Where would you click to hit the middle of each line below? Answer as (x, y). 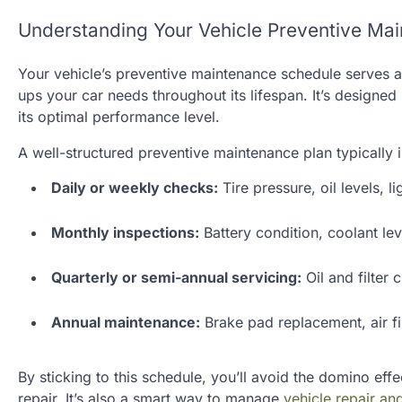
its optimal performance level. (119, 116)
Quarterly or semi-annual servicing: (176, 277)
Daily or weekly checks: (135, 187)
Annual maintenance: (126, 322)
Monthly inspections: (125, 232)
